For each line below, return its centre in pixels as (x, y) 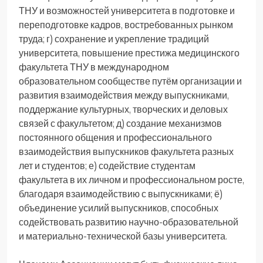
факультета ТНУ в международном (94, 67)
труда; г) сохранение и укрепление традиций (114, 38)
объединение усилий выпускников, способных (119, 208)
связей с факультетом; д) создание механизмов (120, 123)
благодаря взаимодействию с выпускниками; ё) (121, 193)
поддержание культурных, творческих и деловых (123, 109)
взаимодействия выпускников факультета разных (126, 151)
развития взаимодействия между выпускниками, (124, 95)
